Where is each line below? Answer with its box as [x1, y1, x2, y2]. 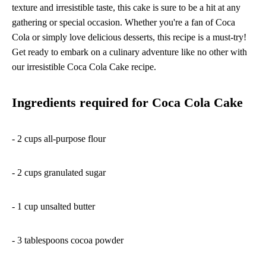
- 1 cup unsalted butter [12, 201, 95, 212]
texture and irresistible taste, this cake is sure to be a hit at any [12, 2, 240, 13]
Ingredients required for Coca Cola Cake [12, 96, 243, 110]
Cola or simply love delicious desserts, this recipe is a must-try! [12, 32, 246, 43]
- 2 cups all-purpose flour [12, 134, 106, 144]
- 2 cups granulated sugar [12, 167, 106, 178]
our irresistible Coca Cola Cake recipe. [12, 62, 156, 72]
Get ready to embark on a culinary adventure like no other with [12, 47, 247, 58]
